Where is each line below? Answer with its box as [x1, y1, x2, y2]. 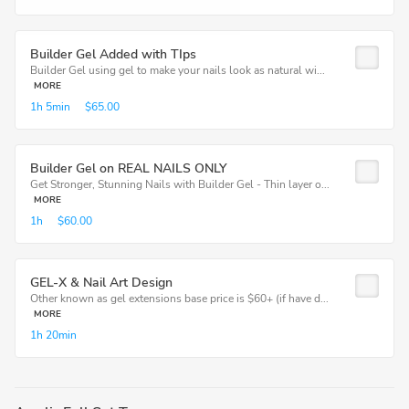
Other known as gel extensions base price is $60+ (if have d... [30, 291, 329, 306]
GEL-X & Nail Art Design [30, 274, 173, 291]
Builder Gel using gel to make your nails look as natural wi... [30, 63, 325, 78]
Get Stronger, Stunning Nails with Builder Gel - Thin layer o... [30, 177, 330, 192]
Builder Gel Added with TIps [30, 46, 196, 63]
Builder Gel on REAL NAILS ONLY [30, 160, 226, 177]
